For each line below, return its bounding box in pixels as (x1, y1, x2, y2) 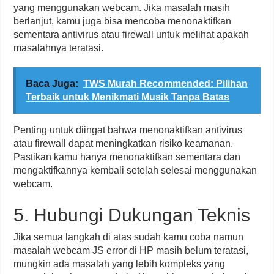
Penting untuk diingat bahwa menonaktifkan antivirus (13, 125, 243, 135)
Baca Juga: (26, 78, 79, 89)
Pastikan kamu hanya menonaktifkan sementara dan (13, 152, 241, 162)
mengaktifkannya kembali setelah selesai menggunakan (13, 165, 257, 176)
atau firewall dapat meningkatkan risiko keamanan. (13, 138, 234, 149)
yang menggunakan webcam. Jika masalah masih (13, 2, 231, 13)
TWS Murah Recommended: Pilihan (83, 78, 248, 89)
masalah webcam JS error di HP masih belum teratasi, (13, 245, 249, 256)
